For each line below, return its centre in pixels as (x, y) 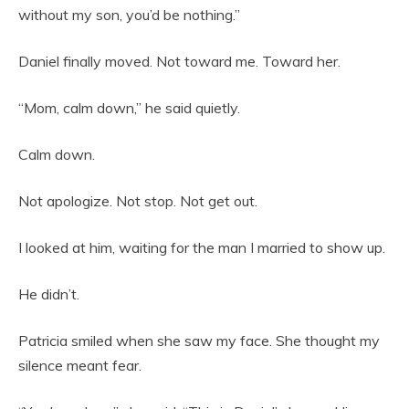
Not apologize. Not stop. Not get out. (138, 201)
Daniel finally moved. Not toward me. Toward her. (179, 62)
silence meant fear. (80, 366)
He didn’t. (49, 294)
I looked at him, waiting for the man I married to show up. (202, 248)
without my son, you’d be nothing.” (129, 15)
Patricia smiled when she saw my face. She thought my (199, 341)
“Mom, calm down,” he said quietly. (129, 108)
